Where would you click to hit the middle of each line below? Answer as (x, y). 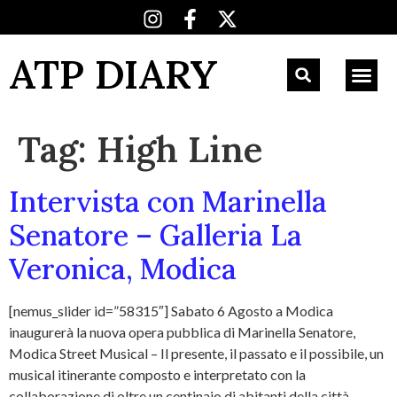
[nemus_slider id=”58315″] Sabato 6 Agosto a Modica (171, 311)
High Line (179, 149)
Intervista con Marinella (168, 202)
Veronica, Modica (123, 269)
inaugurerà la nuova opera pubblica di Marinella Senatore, (182, 332)
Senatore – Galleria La (156, 235)
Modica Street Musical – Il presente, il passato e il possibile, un (196, 353)
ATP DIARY (113, 74)
